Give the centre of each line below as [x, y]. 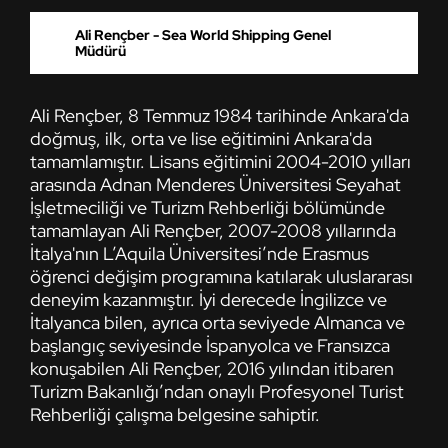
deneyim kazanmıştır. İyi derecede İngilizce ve [208, 299]
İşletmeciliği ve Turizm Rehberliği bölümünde [207, 207]
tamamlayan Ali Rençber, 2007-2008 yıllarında [213, 230]
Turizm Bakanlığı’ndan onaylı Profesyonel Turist [217, 391]
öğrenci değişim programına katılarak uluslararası [221, 276]
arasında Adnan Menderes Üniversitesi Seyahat [215, 184]
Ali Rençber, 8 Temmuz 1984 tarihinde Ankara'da [219, 115]
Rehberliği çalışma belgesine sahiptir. [175, 414]
